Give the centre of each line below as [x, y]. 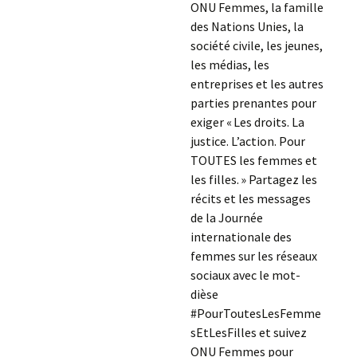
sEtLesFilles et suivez [248, 332]
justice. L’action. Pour [247, 141]
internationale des [241, 237]
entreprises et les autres [257, 84]
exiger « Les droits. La [247, 122]
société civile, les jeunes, [256, 45]
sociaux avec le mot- [245, 275]
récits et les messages [250, 198]
